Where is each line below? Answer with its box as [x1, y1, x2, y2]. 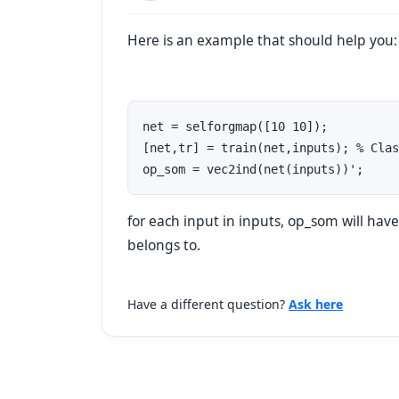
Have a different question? [127, 296, 289, 313]
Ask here [289, 296, 343, 313]
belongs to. [127, 235, 200, 255]
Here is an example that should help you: [127, 30, 397, 50]
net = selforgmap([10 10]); [142, 119, 328, 134]
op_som [288, 211, 338, 231]
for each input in [127, 211, 235, 231]
